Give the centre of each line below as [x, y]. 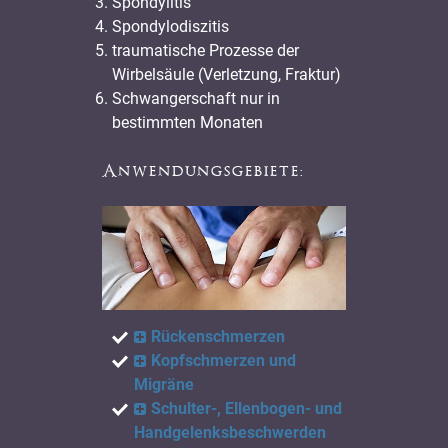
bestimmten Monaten [188, 122]
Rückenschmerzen [218, 336]
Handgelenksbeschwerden [230, 432]
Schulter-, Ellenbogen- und [247, 408]
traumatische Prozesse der [206, 50]
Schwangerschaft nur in [196, 98]
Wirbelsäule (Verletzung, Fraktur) [227, 74]
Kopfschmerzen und [224, 360]
